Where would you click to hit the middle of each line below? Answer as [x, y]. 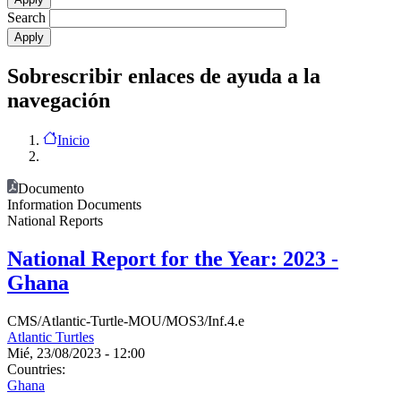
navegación [59, 101]
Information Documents [74, 204]
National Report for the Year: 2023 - [173, 258]
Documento [51, 188]
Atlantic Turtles [51, 337]
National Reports [55, 220]
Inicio [73, 140]
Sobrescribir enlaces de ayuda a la [164, 77]
